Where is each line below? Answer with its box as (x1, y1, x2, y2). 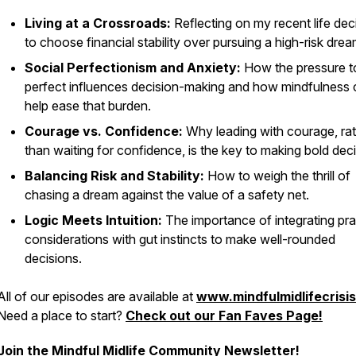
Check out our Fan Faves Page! (126, 308, 323, 323)
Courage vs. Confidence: (25, 123, 183, 139)
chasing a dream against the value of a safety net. (25, 187, 309, 203)
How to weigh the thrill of (204, 168, 350, 184)
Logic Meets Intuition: (25, 212, 162, 228)
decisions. (25, 250, 82, 266)
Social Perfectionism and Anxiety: (25, 60, 241, 75)
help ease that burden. (25, 98, 151, 114)
